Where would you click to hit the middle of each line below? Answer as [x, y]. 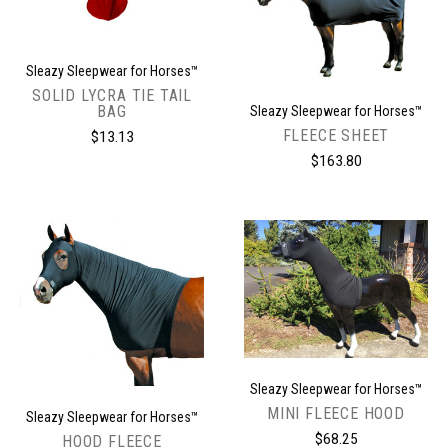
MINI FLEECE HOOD [336, 414]
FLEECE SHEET [336, 136]
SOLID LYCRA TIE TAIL [111, 96]
